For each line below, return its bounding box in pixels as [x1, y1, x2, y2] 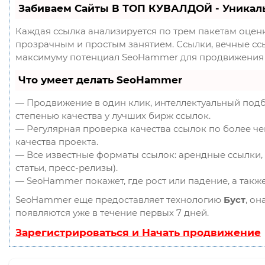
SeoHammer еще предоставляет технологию [15, 193, 224, 205]
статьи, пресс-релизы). [15, 161, 118, 173]
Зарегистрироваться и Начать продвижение [15, 226, 261, 238]
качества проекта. [15, 135, 98, 147]
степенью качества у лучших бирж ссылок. [15, 109, 211, 121]
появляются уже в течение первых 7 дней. [15, 206, 209, 218]
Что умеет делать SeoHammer [18, 73, 182, 86]
